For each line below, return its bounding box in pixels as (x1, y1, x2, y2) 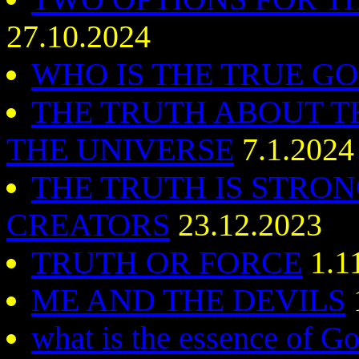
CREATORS (6, 207, 170, 243)
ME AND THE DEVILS (31, 282, 345, 318)
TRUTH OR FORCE (31, 244, 302, 280)
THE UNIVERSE (6, 131, 234, 167)
